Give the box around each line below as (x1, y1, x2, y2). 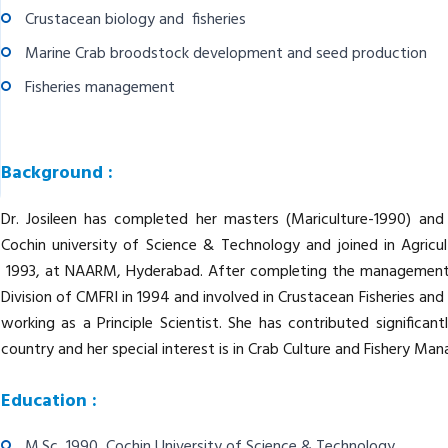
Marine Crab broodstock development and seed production (24, 41, 427, 67)
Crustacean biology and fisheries (24, 7, 246, 33)
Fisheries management (24, 75, 175, 101)
